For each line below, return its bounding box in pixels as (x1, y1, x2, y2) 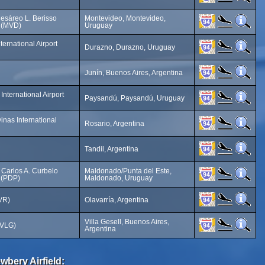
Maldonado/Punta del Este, (85, 167, 172, 175)
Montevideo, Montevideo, (85, 14, 166, 22)
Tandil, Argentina (85, 145, 138, 153)
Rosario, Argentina (85, 119, 144, 128)
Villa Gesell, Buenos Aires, (85, 218, 169, 226)
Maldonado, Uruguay (85, 174, 153, 182)
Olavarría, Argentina (85, 196, 148, 204)
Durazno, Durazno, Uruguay (85, 43, 175, 51)
